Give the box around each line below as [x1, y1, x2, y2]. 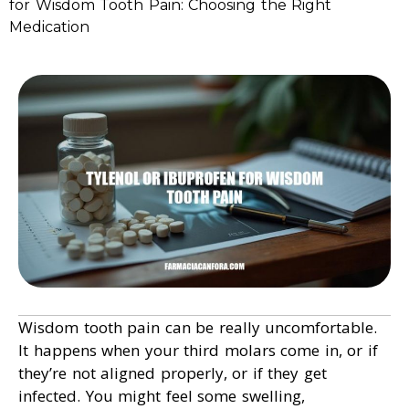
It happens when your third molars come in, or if [18, 340, 378, 362]
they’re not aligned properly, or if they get [18, 362, 327, 384]
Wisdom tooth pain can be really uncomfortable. [18, 317, 377, 339]
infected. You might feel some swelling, [18, 385, 305, 407]
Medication [9, 18, 89, 36]
